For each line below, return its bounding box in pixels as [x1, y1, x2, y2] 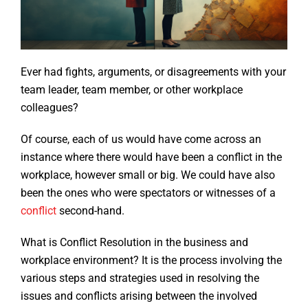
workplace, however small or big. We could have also [21, 168, 275, 182]
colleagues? [21, 101, 81, 115]
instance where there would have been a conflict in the [21, 151, 282, 164]
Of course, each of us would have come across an [21, 133, 261, 146]
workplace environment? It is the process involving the [21, 254, 282, 267]
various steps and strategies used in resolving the [21, 272, 259, 285]
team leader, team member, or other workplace [21, 83, 243, 97]
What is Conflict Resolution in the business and [21, 236, 248, 250]
